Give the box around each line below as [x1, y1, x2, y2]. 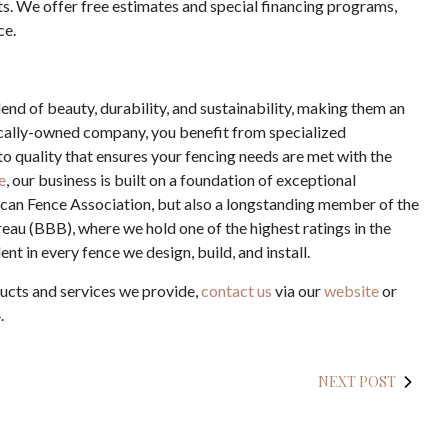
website [324, 281, 379, 300]
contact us [201, 281, 272, 300]
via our [272, 281, 324, 300]
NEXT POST [317, 372, 396, 391]
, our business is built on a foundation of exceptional [6, 170, 356, 189]
